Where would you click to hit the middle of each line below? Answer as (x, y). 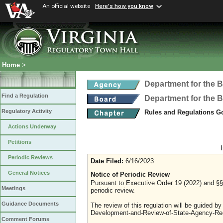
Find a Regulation (25, 96)
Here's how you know (124, 6)
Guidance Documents (30, 204)
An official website (66, 6)
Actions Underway (32, 127)
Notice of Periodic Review (130, 174)
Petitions (20, 142)
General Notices (29, 173)
